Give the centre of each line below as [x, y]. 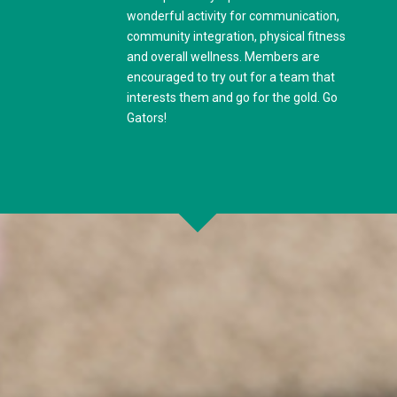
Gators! [146, 117]
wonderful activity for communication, [233, 16]
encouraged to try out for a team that [230, 77]
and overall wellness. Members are [223, 56]
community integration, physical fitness [236, 36]
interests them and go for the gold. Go [232, 97]
